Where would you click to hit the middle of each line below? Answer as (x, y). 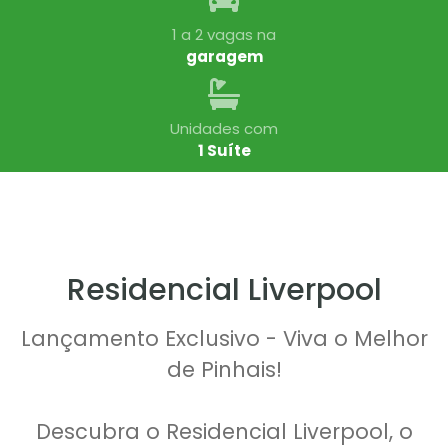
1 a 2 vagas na (224, 34)
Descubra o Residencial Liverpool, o (224, 431)
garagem (224, 56)
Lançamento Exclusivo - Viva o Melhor (224, 338)
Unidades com (224, 128)
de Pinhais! (224, 369)
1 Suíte (224, 150)
